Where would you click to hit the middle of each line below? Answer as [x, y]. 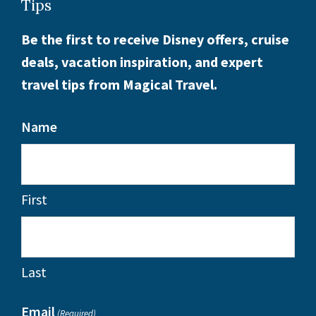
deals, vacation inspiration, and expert [142, 62]
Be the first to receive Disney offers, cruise [155, 39]
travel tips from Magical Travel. [119, 85]
